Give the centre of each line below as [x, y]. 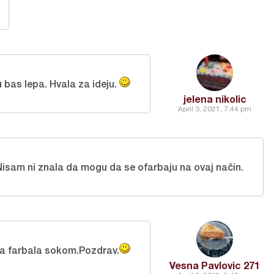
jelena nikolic [215, 99]
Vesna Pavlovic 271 [215, 265]
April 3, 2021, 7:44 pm [215, 109]
